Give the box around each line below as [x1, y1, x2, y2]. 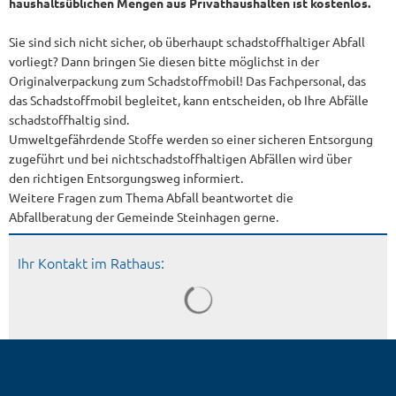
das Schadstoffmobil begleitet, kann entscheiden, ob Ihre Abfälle [9, 92, 369, 108]
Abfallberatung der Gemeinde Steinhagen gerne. [9, 209, 278, 225]
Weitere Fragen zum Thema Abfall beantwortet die [9, 189, 293, 205]
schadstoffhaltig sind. [9, 111, 129, 127]
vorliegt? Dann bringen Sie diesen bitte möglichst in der [9, 53, 319, 69]
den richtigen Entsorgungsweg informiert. [9, 170, 243, 186]
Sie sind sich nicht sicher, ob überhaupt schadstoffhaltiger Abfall [9, 34, 365, 49]
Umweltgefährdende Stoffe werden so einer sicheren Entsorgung [9, 131, 373, 147]
